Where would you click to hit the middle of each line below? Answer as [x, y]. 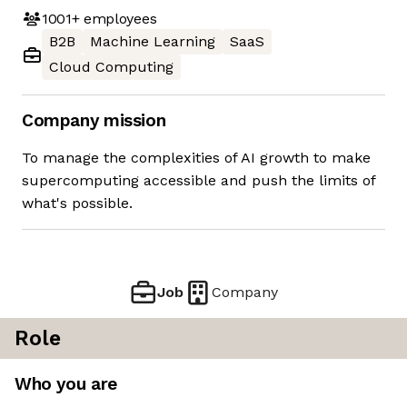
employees [118, 18]
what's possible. [77, 203]
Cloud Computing [111, 67]
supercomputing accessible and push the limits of [199, 181]
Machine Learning [153, 42]
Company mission [94, 121]
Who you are [66, 384]
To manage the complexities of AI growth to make [196, 158]
